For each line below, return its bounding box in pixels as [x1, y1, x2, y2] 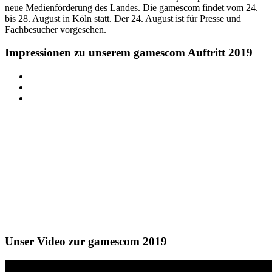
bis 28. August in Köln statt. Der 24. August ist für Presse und [5, 13, 241, 24]
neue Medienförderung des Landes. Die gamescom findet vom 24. [5, 2, 258, 13]
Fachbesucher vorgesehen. [5, 24, 106, 35]
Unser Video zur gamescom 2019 [5, 235, 167, 248]
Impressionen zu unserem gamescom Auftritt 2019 [5, 46, 253, 59]
